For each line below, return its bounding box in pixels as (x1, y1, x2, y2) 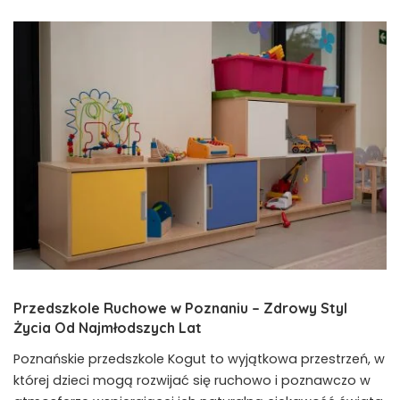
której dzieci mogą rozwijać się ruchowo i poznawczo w (13, 371, 371, 390)
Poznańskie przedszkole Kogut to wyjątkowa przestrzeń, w (13, 350, 385, 369)
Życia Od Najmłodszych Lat (13, 319, 202, 337)
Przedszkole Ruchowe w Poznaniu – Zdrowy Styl (13, 299, 347, 318)
